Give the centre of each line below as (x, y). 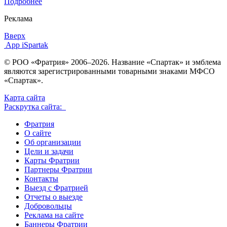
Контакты (41, 178)
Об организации (53, 142)
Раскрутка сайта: (35, 106)
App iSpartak (27, 45)
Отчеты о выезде (53, 197)
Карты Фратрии (52, 160)
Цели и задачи (49, 151)
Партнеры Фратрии (58, 169)
